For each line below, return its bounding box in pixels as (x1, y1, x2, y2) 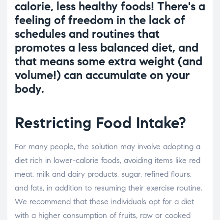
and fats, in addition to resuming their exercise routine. (15, 183, 202, 193)
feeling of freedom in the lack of (15, 13, 185, 28)
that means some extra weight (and (15, 54, 202, 69)
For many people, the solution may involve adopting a (15, 142, 200, 152)
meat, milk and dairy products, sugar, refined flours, (15, 169, 192, 179)
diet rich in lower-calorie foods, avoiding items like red (15, 156, 200, 165)
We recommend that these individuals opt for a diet (15, 197, 194, 207)
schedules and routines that (15, 27, 160, 42)
